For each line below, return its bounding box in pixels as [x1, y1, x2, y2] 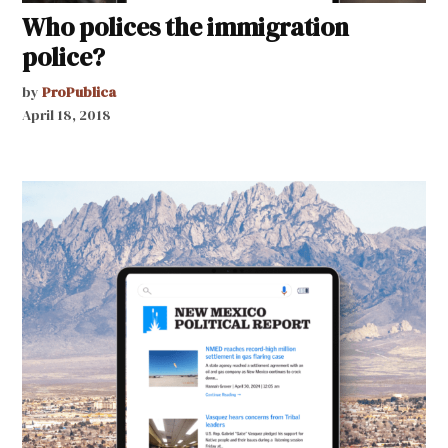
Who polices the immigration [22, 9, 350, 44]
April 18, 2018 [22, 104, 112, 125]
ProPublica [42, 81, 117, 102]
